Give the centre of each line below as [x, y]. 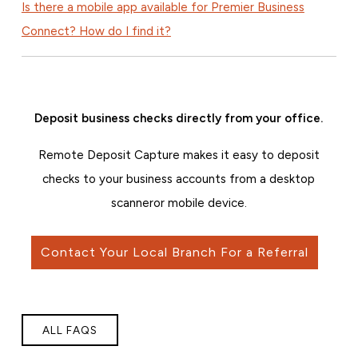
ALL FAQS [70, 330]
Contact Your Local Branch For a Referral [175, 252]
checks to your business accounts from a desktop [179, 179]
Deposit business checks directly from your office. [179, 118]
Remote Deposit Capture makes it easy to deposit [179, 155]
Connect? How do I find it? [96, 31]
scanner [132, 203]
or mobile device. [200, 203]
